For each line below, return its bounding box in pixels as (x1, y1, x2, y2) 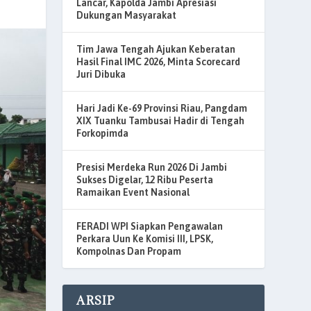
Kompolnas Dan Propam (76, 246, 182, 257)
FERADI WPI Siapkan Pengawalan (76, 221, 224, 232)
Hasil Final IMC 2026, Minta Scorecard (76, 56, 241, 67)
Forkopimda (76, 128, 129, 139)
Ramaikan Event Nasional (76, 187, 190, 198)
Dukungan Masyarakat (76, 10, 177, 21)
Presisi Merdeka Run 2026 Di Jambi (76, 162, 228, 173)
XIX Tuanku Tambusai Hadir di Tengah (76, 115, 245, 126)
